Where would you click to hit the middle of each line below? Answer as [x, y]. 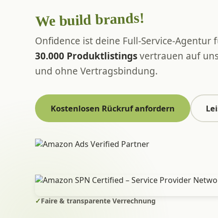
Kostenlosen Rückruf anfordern [113, 108]
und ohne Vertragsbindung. [96, 71]
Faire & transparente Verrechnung [98, 200]
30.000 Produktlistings [86, 56]
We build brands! [90, 19]
